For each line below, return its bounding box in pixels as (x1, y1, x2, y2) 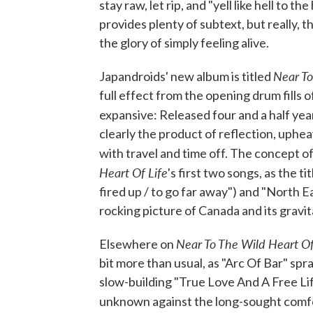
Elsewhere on (99, 236, 176, 252)
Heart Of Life (99, 163, 168, 181)
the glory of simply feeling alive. (99, 35, 269, 50)
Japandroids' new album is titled (99, 68, 273, 84)
